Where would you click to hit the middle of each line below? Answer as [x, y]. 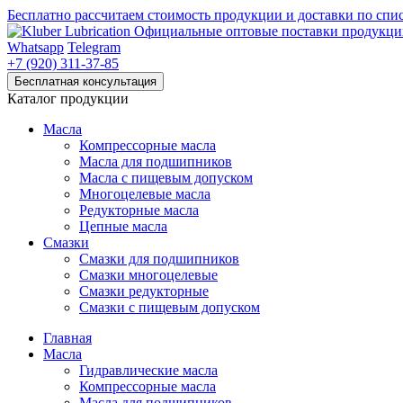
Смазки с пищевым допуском [170, 307]
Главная [67, 338]
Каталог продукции [68, 99]
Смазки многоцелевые [148, 275]
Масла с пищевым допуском [166, 178]
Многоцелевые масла [145, 194]
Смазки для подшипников [159, 259]
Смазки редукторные [144, 291]
